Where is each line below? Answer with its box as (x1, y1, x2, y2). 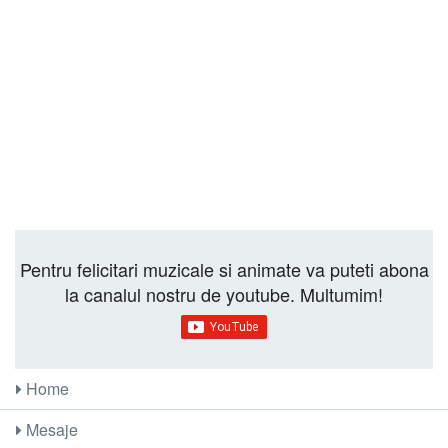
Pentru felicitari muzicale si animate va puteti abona (19, 256, 429, 283)
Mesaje (22, 418, 79, 442)
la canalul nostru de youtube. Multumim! (65, 281, 383, 308)
